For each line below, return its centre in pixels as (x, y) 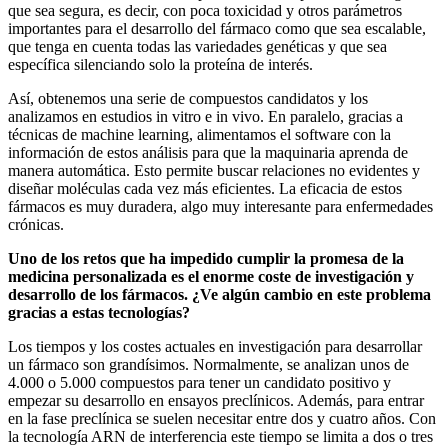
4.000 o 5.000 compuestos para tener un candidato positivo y (199, 382)
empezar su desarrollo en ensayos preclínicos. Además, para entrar (216, 400)
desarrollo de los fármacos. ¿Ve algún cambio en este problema (219, 294)
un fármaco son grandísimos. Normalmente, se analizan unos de (208, 364)
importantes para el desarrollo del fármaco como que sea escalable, (217, 28)
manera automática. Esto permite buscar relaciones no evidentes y (214, 170)
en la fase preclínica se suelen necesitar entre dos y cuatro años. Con (222, 418)
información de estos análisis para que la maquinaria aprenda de (208, 152)
